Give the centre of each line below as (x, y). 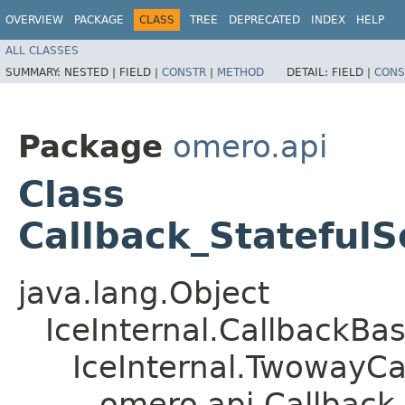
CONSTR (184, 72)
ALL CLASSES (42, 50)
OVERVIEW (34, 20)
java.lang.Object (144, 292)
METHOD (240, 72)
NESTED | (92, 72)
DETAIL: (309, 72)
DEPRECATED (264, 20)
